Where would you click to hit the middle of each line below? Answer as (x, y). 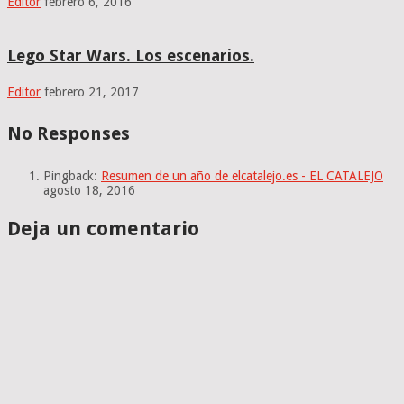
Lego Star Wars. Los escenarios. (131, 55)
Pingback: (72, 175)
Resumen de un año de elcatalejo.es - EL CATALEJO (242, 175)
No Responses (69, 134)
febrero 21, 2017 (92, 92)
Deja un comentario (103, 228)
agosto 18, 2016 (89, 190)
